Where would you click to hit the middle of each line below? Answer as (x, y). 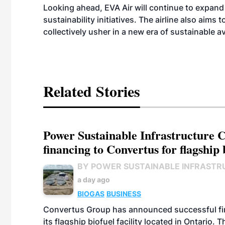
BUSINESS (124, 194)
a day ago (94, 180)
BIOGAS (91, 194)
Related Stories (92, 91)
